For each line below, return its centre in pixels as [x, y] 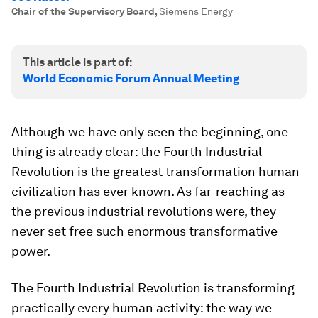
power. [31, 251]
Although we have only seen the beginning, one [150, 132]
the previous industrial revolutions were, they [144, 211]
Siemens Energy [196, 11]
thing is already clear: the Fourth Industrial [137, 152]
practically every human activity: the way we [142, 308]
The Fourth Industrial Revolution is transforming [153, 288]
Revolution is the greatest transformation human [155, 171]
